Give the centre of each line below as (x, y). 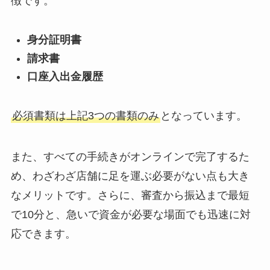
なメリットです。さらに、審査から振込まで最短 (130, 195)
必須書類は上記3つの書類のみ (85, 115)
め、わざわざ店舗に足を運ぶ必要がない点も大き (130, 176)
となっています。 (203, 115)
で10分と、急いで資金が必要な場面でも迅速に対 (130, 214)
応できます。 (43, 234)
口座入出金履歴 (65, 77)
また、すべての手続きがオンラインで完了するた (130, 156)
